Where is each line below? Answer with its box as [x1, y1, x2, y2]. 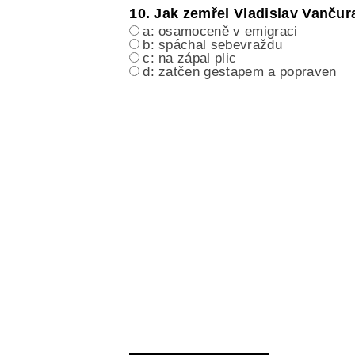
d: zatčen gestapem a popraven [143, 64, 337, 80]
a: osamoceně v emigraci [143, 24, 298, 40]
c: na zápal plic [143, 51, 237, 67]
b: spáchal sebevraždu [143, 37, 282, 53]
